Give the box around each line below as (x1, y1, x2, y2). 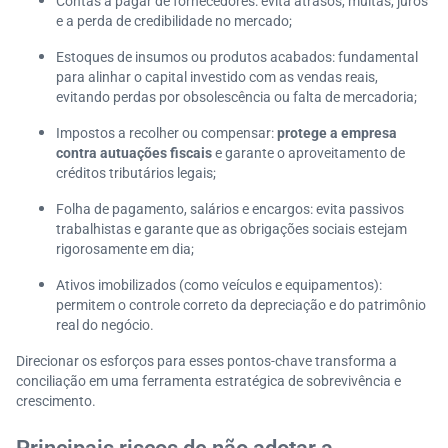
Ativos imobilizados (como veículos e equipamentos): (56, 277, 382, 293)
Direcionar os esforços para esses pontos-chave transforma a (16, 353, 397, 369)
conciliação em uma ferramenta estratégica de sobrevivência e (16, 373, 401, 389)
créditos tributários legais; (56, 165, 216, 181)
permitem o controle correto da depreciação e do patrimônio (56, 297, 426, 313)
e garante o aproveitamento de (212, 145, 405, 161)
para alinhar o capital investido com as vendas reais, (56, 69, 378, 85)
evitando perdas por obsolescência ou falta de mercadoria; (56, 89, 417, 105)
